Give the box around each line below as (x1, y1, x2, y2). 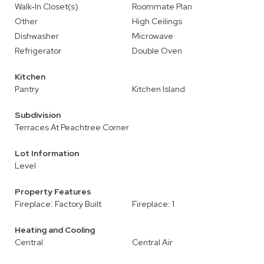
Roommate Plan (132, 1, 192, 12)
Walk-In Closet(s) (15, 1, 78, 12)
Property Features (15, 186, 91, 197)
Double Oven (132, 45, 182, 56)
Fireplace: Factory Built (15, 199, 101, 209)
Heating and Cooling (15, 225, 95, 235)
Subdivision (15, 110, 61, 120)
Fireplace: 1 (132, 199, 174, 209)
